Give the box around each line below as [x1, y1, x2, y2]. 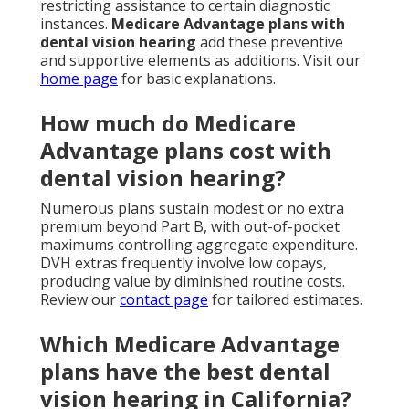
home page [40, 68, 118, 89]
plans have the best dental [40, 356, 330, 387]
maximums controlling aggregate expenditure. [40, 235, 358, 256]
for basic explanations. [118, 68, 276, 89]
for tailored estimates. [208, 289, 362, 310]
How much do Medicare [40, 108, 296, 139]
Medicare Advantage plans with [111, 14, 345, 35]
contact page [120, 289, 208, 310]
